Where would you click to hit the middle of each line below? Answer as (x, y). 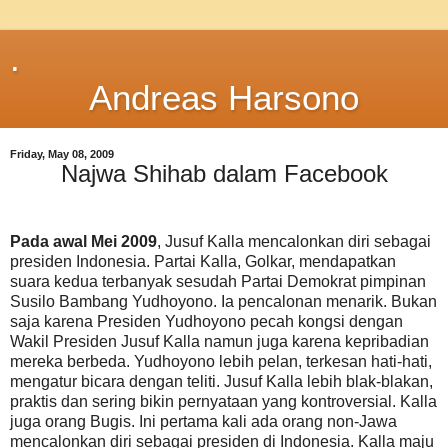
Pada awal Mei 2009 (83, 241)
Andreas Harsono (224, 98)
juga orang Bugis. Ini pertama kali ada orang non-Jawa (203, 421)
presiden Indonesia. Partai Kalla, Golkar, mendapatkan (203, 261)
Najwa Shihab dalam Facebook (224, 173)
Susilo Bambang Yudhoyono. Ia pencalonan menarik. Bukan (223, 301)
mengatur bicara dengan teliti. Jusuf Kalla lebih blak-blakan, (221, 381)
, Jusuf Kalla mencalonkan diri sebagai (294, 241)
